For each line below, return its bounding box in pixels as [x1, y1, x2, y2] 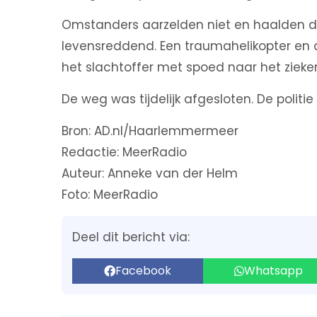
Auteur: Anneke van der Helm [62, 165, 238, 182]
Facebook [115, 263, 171, 279]
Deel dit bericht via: [72, 229, 190, 246]
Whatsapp [244, 263, 303, 279]
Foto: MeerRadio [62, 186, 158, 203]
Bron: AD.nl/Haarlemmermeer [62, 122, 238, 139]
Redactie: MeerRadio [62, 144, 187, 161]
